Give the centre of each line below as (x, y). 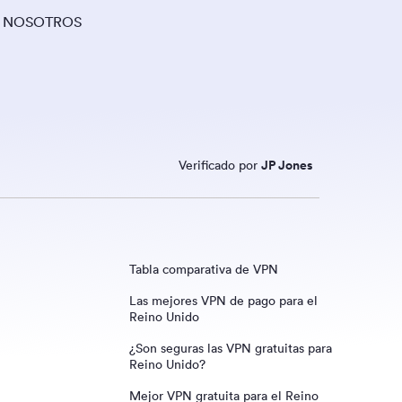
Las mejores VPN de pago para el (223, 301)
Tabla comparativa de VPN (204, 269)
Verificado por (220, 165)
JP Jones (287, 165)
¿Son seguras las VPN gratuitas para (231, 348)
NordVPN (174, 348)
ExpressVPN (181, 380)
